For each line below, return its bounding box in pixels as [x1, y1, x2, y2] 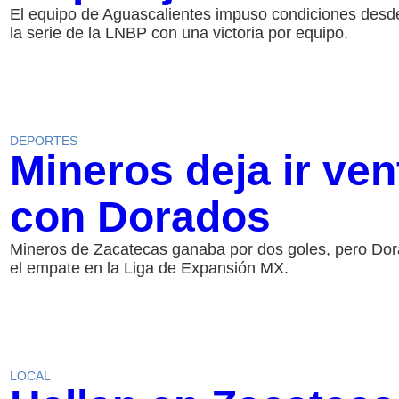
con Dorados [9, 193, 271, 241]
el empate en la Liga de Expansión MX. [9, 259, 289, 278]
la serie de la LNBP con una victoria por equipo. [9, 24, 348, 43]
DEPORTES [9, 134, 77, 149]
